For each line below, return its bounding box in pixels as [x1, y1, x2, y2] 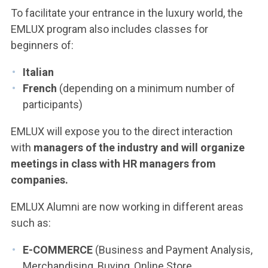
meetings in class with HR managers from [11, 157, 216, 170]
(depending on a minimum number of [57, 82, 235, 95]
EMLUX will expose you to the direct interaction [11, 125, 233, 138]
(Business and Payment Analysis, [93, 243, 252, 256]
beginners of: [11, 39, 74, 51]
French [23, 82, 57, 95]
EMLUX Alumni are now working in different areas [11, 200, 243, 213]
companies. [11, 173, 68, 186]
